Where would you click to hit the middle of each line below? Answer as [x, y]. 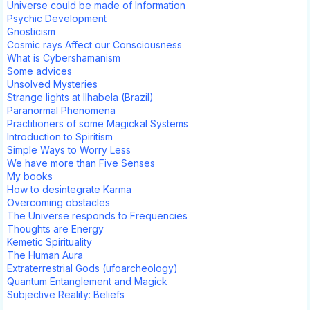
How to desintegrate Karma [69, 189]
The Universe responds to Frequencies [97, 215]
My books [30, 176]
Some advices [39, 71]
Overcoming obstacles [58, 202]
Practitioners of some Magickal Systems [98, 123]
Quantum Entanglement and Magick [87, 281]
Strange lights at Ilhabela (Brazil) [80, 97]
